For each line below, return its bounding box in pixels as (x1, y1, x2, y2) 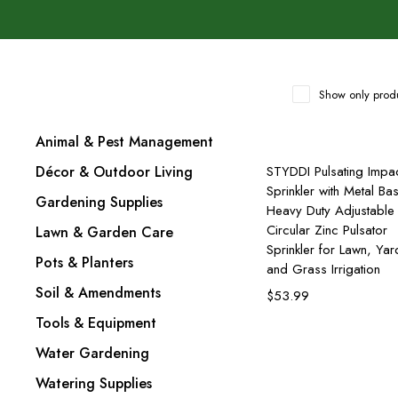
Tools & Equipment (36, 313, 156, 333)
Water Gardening (36, 343, 149, 363)
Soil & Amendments (36, 283, 161, 303)
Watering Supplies (36, 373, 152, 394)
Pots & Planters (36, 252, 133, 273)
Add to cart (316, 156, 394, 177)
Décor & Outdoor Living (36, 162, 193, 182)
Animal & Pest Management (36, 131, 213, 152)
